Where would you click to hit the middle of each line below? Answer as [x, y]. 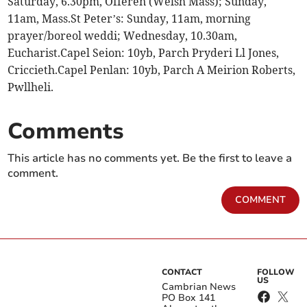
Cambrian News [199, 287]
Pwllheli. [31, 87]
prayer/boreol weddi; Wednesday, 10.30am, [123, 36]
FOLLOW [276, 272]
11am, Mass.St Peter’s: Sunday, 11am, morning [130, 19]
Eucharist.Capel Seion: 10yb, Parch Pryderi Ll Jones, [144, 53]
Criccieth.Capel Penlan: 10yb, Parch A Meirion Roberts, [152, 70]
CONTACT [182, 272]
